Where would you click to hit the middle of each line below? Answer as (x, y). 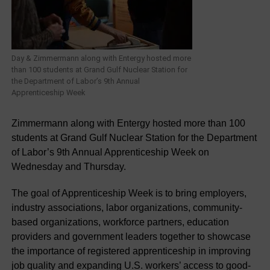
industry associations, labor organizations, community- (127, 208)
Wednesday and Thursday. (68, 167)
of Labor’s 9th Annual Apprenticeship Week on (110, 152)
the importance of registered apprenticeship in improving (131, 251)
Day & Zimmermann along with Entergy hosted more (101, 58)
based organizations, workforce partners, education (120, 222)
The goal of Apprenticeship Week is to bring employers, (129, 193)
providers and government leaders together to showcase (131, 237)
